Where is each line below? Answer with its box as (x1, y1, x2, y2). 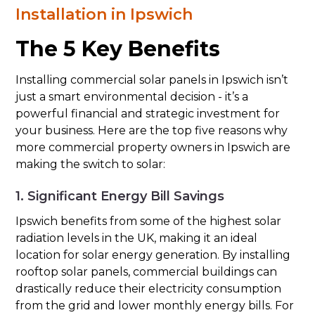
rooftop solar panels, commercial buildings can (15, 265, 278, 278)
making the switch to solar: (15, 157, 166, 171)
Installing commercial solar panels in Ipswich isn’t (15, 73, 289, 86)
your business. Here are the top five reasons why (15, 124, 288, 137)
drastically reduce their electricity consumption (15, 282, 282, 295)
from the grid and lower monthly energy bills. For (15, 299, 295, 312)
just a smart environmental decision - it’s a (15, 90, 249, 103)
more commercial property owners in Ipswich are (15, 141, 291, 154)
